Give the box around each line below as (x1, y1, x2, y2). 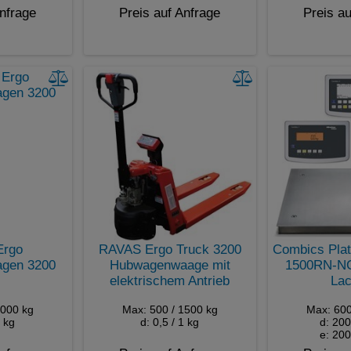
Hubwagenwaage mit (109, 257, 230, 273)
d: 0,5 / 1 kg (140, 315, 199, 328)
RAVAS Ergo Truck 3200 (98, 241, 241, 257)
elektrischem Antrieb (110, 273, 230, 288)
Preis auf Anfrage (119, 5, 220, 20)
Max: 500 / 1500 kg (121, 302, 218, 316)
